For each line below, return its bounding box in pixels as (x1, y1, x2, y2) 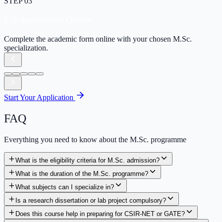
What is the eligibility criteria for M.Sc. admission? (15, 156, 160, 164)
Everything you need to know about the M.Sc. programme (4, 135, 186, 144)
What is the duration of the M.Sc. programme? (15, 169, 148, 177)
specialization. (4, 44, 48, 53)
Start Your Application (4, 93, 73, 102)
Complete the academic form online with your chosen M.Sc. (4, 35, 192, 44)
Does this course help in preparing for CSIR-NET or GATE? (15, 210, 185, 218)
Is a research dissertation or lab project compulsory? (15, 196, 166, 204)
